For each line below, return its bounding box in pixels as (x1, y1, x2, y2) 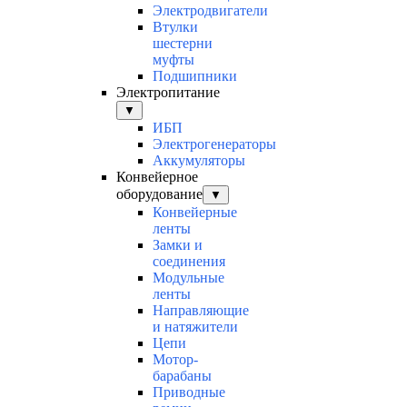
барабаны (153, 368, 212, 384)
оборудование (116, 186, 203, 203)
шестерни (153, 35, 213, 52)
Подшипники (153, 68, 237, 84)
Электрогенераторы (153, 136, 276, 153)
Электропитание (116, 84, 220, 101)
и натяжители (153, 319, 238, 335)
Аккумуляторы (153, 153, 245, 169)
